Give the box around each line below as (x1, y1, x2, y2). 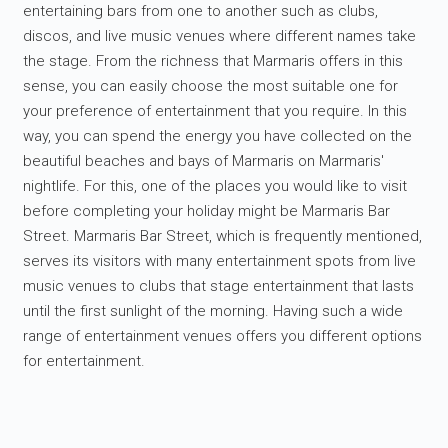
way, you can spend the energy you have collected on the (23, 127, 413, 146)
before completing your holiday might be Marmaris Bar (23, 202, 391, 221)
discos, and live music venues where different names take (23, 27, 417, 46)
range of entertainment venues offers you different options (23, 327, 423, 346)
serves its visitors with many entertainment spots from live (23, 252, 417, 271)
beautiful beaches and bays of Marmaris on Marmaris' (23, 152, 385, 171)
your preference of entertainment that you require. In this (23, 102, 408, 121)
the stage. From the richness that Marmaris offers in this (23, 52, 404, 71)
